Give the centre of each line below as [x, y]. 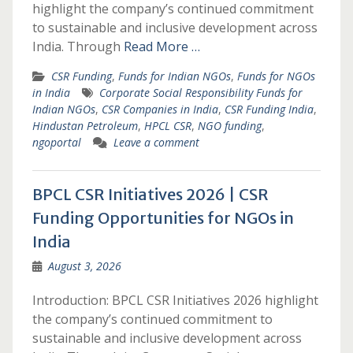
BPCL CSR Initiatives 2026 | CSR [150, 194]
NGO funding [229, 126]
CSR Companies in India [160, 109]
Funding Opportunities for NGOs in [163, 218]
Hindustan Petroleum [85, 126]
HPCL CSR [167, 126]
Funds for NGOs [276, 76]
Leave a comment [156, 142]
